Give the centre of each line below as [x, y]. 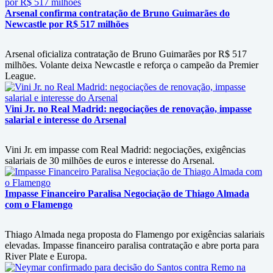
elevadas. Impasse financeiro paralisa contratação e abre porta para [132, 245]
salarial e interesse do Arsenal [66, 120]
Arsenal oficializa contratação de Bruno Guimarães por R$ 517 [126, 54]
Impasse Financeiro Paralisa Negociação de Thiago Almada [127, 193]
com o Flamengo [39, 204]
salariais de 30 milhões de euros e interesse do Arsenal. [110, 161]
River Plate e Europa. [46, 256]
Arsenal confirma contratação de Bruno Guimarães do [117, 13]
